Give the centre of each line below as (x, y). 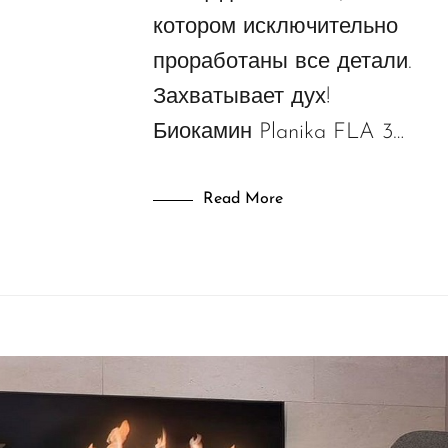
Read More (242, 199)
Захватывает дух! (244, 98)
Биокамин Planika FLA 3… (278, 133)
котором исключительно (275, 28)
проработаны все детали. (282, 63)
